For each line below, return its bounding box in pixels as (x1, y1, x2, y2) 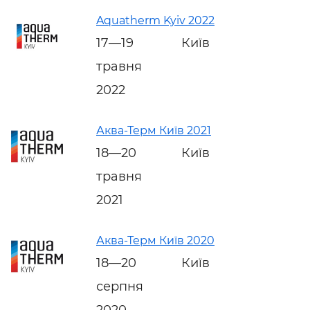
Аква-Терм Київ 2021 (96, 123, 211, 137)
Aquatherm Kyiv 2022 (96, 13, 215, 27)
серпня (96, 278, 143, 294)
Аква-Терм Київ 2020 (96, 233, 215, 247)
